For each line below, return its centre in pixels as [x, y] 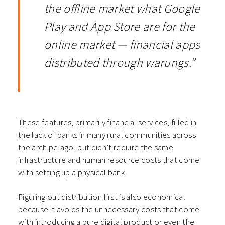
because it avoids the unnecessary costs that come [109, 210]
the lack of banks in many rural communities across [107, 135]
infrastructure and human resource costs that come [109, 160]
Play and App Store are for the [120, 27]
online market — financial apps [122, 45]
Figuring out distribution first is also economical [102, 197]
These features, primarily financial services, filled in [107, 122]
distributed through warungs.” [120, 63]
